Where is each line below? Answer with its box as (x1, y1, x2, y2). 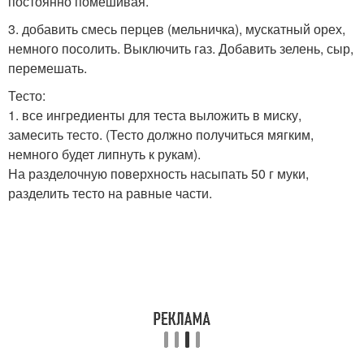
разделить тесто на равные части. (8, 184, 212, 203)
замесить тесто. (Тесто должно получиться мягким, (8, 125, 314, 145)
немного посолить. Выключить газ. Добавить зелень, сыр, (8, 39, 353, 58)
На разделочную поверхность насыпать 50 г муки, (8, 164, 309, 184)
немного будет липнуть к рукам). (8, 145, 201, 164)
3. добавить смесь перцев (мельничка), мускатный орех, (8, 19, 345, 39)
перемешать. (8, 58, 87, 78)
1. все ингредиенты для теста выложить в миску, (8, 106, 301, 125)
